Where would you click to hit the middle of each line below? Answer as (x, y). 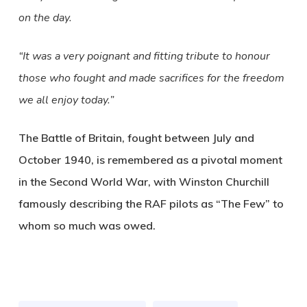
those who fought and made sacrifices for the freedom (151, 78)
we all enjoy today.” (66, 100)
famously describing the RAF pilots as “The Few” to (151, 204)
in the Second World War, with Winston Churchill (144, 182)
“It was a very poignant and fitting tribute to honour (144, 56)
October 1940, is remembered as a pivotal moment (150, 160)
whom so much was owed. (87, 225)
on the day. (45, 18)
